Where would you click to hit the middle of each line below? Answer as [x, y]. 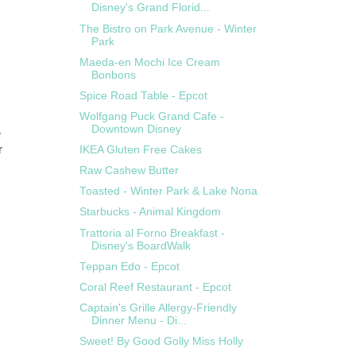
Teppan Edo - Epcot [129, 266]
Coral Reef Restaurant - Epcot [155, 287]
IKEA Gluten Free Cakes [140, 150]
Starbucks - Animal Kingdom [150, 212]
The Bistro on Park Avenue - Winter [168, 29]
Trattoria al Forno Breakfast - [152, 233]
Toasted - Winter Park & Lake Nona [168, 192]
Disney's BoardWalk [141, 246]
